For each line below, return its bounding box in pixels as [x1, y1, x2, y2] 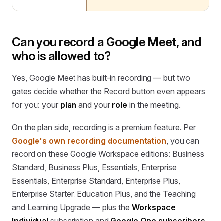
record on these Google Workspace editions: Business [12, 148, 204, 159]
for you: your [12, 100, 60, 110]
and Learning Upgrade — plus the [12, 202, 132, 212]
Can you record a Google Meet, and [12, 34, 202, 49]
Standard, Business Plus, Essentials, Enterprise [12, 162, 177, 172]
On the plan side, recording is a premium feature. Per [12, 122, 196, 132]
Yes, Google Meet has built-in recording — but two [12, 73, 190, 83]
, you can [166, 135, 199, 146]
